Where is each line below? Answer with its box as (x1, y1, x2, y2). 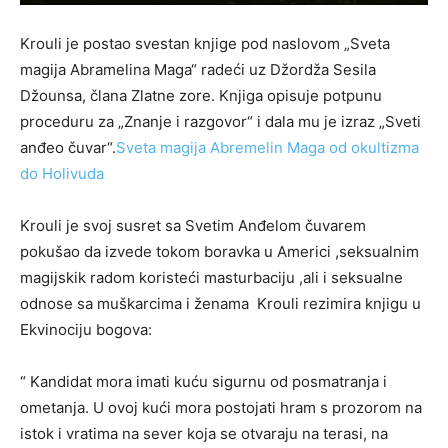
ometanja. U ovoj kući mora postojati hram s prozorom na (20, 397, 422, 417)
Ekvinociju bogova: (20, 319, 152, 339)
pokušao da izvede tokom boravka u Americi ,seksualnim (20, 241, 419, 261)
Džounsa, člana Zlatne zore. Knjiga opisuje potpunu (20, 85, 382, 105)
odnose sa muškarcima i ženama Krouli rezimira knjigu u (20, 293, 421, 313)
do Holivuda (20, 163, 104, 183)
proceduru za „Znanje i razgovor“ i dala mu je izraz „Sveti (20, 111, 421, 131)
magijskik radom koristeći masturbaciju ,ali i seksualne (20, 267, 403, 287)
